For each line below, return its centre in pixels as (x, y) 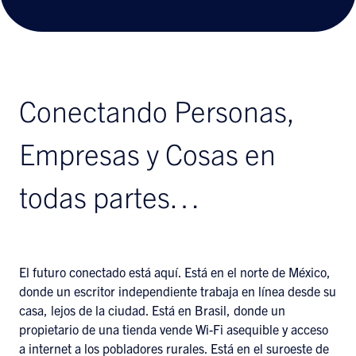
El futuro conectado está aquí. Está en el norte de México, (175, 272)
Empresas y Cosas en (147, 153)
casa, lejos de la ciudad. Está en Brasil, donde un (152, 310)
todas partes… (109, 196)
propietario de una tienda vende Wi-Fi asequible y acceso (174, 329)
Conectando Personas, (157, 110)
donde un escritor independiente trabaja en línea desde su (178, 291)
